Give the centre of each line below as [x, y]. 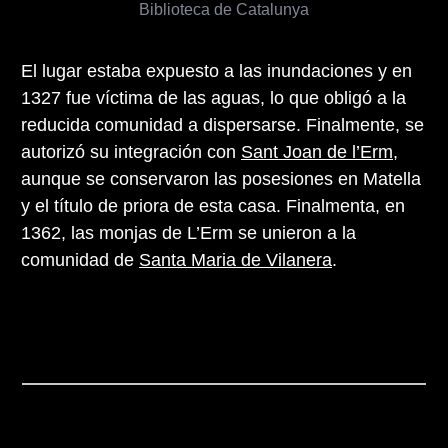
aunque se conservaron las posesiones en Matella [221, 178]
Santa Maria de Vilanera [235, 259]
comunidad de [80, 259]
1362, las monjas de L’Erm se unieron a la [188, 232]
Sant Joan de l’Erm [317, 151]
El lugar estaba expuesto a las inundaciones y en [216, 70]
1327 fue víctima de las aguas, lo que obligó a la [213, 97]
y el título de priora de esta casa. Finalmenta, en [213, 205]
